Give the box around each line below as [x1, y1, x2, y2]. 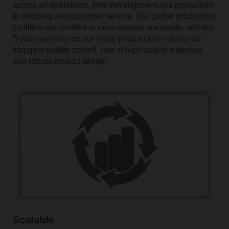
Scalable [12, 214, 54, 225]
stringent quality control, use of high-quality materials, [12, 45, 204, 55]
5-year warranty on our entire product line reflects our [12, 34, 203, 43]
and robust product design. [12, 57, 111, 66]
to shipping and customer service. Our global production [12, 12, 214, 21]
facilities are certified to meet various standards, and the [12, 23, 213, 32]
